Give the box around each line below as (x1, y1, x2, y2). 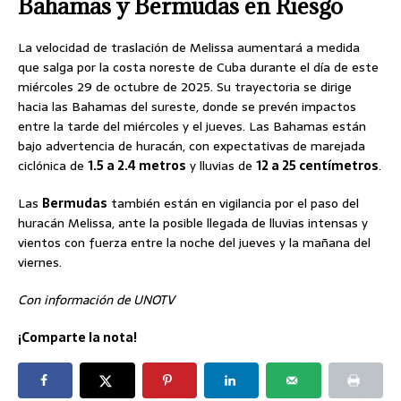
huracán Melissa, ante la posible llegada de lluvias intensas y (18, 212, 368, 233)
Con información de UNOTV (18, 289, 175, 310)
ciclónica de (18, 155, 88, 175)
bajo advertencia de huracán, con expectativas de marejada (18, 135, 365, 156)
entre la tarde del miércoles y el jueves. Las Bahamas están (18, 115, 366, 136)
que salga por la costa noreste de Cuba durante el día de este (18, 56, 379, 77)
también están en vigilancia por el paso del (107, 192, 359, 213)
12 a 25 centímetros (256, 155, 379, 175)
